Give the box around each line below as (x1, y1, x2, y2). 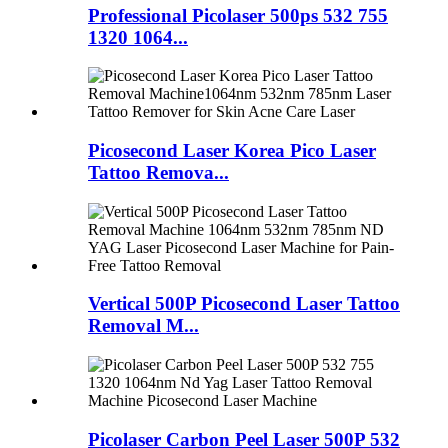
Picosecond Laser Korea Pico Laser (88, 140, 376, 161)
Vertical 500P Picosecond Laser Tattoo (88, 293, 400, 315)
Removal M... (88, 315, 199, 337)
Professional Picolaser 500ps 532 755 (88, 4, 388, 26)
